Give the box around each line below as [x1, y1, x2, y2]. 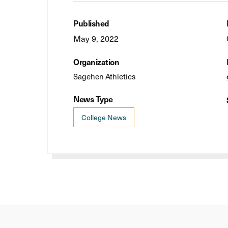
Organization [73, 55, 119, 67]
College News [81, 112, 126, 122]
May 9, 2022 [73, 33, 119, 44]
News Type [73, 93, 113, 104]
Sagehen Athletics [73, 71, 135, 81]
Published [73, 17, 109, 28]
